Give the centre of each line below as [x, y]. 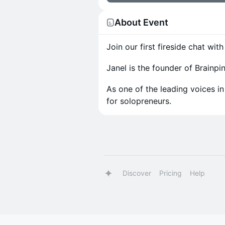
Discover [137, 173]
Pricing [171, 173]
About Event [141, 22]
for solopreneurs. [139, 101]
